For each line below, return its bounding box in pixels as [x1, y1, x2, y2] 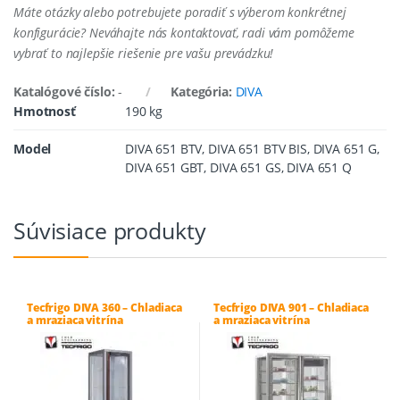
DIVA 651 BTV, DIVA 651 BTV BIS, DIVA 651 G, [125, 139, 379, 157]
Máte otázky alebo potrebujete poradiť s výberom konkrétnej [13, 3, 346, 21]
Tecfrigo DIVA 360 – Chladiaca [26, 299, 182, 315]
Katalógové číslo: [13, 82, 119, 100]
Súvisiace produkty [13, 214, 206, 246]
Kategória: [171, 82, 236, 100]
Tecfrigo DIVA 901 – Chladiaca [212, 299, 369, 315]
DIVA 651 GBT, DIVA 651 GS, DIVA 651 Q [125, 158, 352, 176]
